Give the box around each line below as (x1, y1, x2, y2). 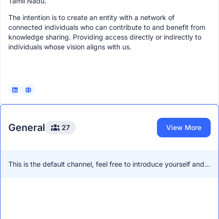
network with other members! (8, 170, 102, 178)
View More (166, 123, 201, 131)
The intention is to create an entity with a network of (8, 13, 175, 22)
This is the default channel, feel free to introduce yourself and (8, 160, 204, 169)
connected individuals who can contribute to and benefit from (8, 23, 205, 32)
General (8, 121, 45, 133)
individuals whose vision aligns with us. (8, 43, 131, 51)
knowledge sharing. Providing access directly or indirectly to (8, 33, 201, 42)
